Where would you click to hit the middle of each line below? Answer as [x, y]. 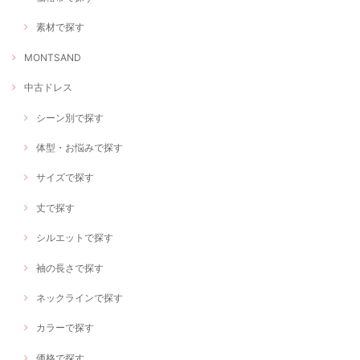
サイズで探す [65, 178]
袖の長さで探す [70, 268]
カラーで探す [65, 328]
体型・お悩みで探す [80, 147]
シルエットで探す [75, 238]
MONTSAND [53, 57]
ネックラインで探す [80, 297]
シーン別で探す [70, 117]
